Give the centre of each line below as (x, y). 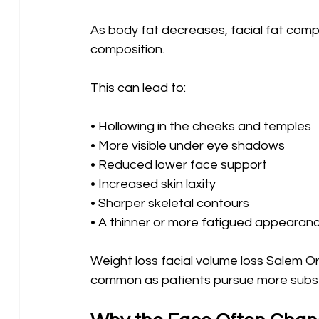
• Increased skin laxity (154, 184)
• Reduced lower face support (180, 164)
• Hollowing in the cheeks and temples (202, 126)
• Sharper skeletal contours (171, 203)
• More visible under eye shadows (189, 145)
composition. (127, 49)
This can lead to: (138, 88)
